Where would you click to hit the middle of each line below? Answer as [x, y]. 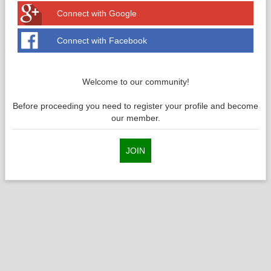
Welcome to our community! [135, 82]
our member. [135, 118]
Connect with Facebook [102, 41]
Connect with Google [97, 13]
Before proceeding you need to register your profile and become [135, 106]
